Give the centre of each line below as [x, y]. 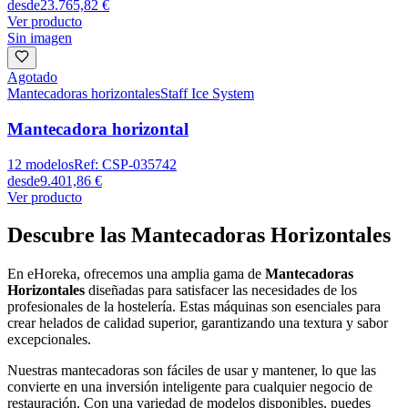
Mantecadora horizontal [98, 128]
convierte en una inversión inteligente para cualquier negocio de [190, 387]
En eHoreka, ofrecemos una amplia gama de [136, 274]
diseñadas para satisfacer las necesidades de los [223, 291]
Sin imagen [40, 38]
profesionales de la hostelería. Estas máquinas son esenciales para [194, 307]
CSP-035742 [139, 164]
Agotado [32, 77]
